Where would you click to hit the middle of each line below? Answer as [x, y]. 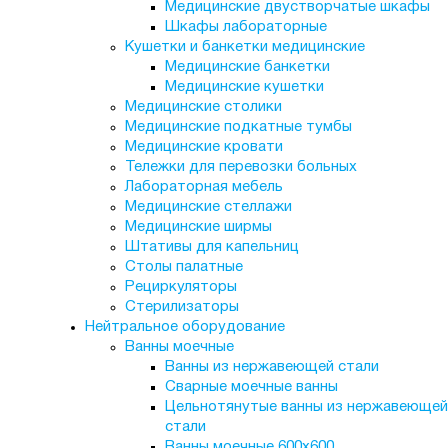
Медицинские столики [203, 107]
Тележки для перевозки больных [240, 167]
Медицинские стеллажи [208, 207]
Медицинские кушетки [244, 87]
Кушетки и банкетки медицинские [244, 47]
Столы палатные [183, 267]
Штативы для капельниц [211, 247]
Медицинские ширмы [198, 227]
